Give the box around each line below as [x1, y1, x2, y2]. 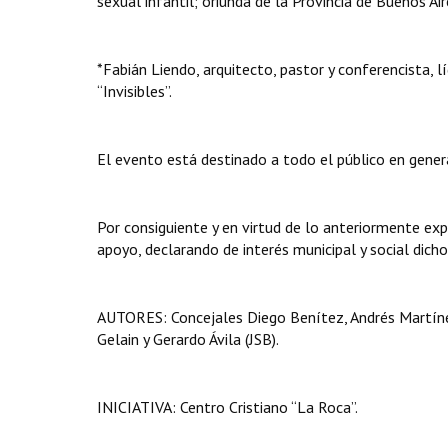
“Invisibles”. [97, 81, 172, 101]
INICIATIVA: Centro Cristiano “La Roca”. [97, 397, 358, 417]
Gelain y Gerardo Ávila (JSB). [97, 329, 279, 349]
